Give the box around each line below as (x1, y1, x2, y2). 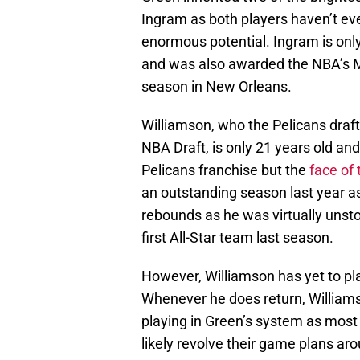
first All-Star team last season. (141, 229, 333, 247)
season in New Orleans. (141, 78, 292, 96)
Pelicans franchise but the (141, 162, 306, 179)
